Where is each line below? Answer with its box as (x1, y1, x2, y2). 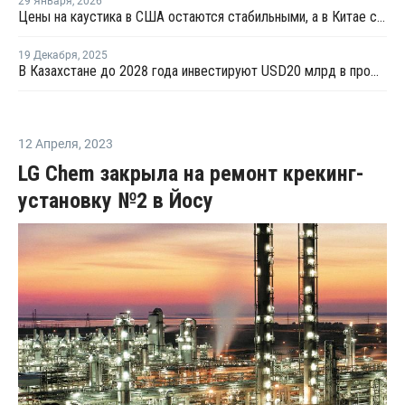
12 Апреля (18, 136, 79, 151)
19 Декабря (18, 48, 78, 61)
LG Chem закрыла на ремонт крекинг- (18, 160, 364, 186)
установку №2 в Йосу (18, 187, 213, 213)
